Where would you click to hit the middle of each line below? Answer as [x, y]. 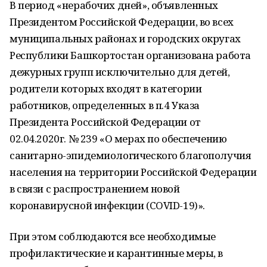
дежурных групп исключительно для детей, [120, 72]
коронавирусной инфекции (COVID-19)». [107, 205]
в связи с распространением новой [95, 189]
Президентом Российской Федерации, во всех [122, 22]
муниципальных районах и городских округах [125, 38]
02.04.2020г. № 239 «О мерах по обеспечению [118, 139]
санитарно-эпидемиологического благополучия [131, 155]
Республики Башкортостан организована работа [130, 55]
